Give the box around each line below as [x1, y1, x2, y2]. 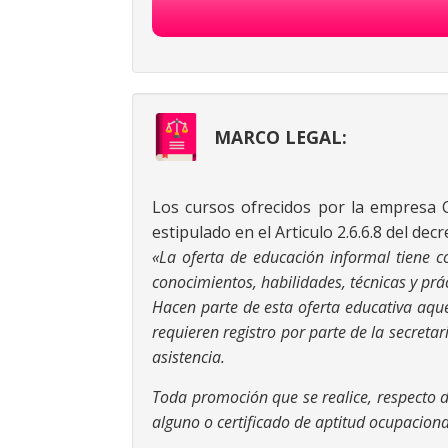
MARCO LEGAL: [214, 124, 347, 149]
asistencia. [152, 345, 225, 368]
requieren [152, 320, 224, 343]
